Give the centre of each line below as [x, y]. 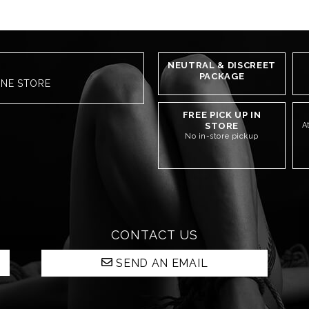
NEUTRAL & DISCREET [222, 65]
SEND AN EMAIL [162, 263]
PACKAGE [222, 76]
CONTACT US [154, 235]
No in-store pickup [222, 136]
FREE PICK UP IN [222, 115]
